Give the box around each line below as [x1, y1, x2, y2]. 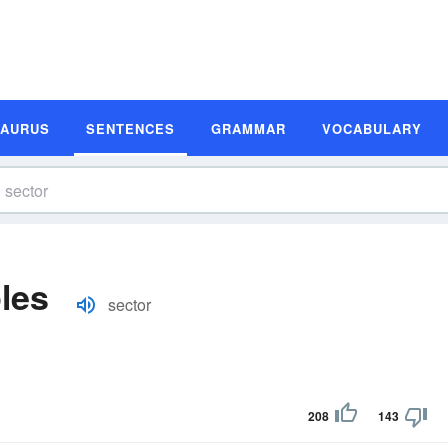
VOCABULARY [322, 118, 422, 138]
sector [108, 293, 151, 316]
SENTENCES [86, 118, 175, 138]
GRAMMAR [211, 118, 286, 138]
